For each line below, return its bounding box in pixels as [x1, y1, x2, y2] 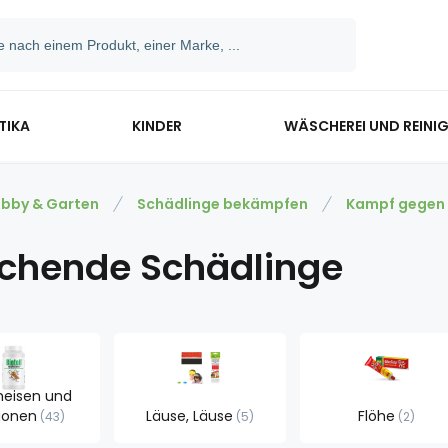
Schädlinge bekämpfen [137, 194, 308, 214]
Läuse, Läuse [145, 406, 233, 426]
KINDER [132, 115, 182, 136]
